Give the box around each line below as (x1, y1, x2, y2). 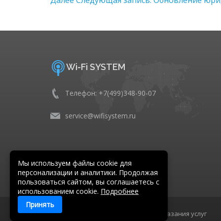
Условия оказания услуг (132, 209, 207, 218)
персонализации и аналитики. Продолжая (18, 168, 158, 177)
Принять (26, 200, 54, 209)
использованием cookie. (18, 186, 101, 196)
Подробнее (101, 186, 139, 196)
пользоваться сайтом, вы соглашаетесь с (18, 177, 159, 186)
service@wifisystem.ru (65, 110, 136, 120)
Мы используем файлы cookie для (18, 158, 132, 168)
